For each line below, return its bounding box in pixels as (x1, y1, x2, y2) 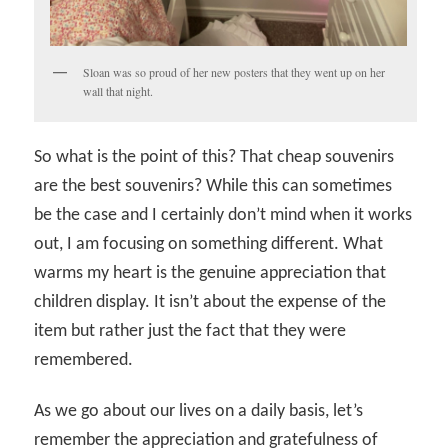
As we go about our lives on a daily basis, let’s (34, 401, 364, 421)
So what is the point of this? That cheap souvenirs (34, 148, 395, 168)
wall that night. (83, 83, 154, 100)
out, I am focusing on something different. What (34, 235, 384, 255)
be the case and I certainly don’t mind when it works (34, 206, 413, 226)
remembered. (34, 351, 134, 371)
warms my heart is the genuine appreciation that (34, 264, 387, 284)
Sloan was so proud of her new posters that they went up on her (83, 64, 386, 81)
